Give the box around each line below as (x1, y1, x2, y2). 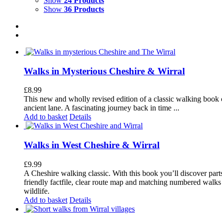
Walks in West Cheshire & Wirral (24, 139, 160, 150)
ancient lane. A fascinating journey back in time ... (24, 104, 179, 112)
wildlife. (24, 186, 50, 195)
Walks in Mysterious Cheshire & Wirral (24, 65, 185, 76)
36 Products (64, 4, 104, 13)
